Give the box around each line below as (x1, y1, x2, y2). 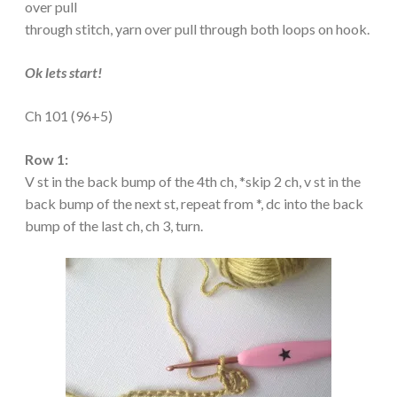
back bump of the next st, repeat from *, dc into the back (25, 194, 363, 212)
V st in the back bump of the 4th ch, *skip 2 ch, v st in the (25, 172, 361, 190)
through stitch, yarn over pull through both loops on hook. (25, 19, 370, 37)
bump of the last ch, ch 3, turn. (25, 216, 203, 234)
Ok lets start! (25, 63, 102, 81)
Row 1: (25, 150, 68, 167)
